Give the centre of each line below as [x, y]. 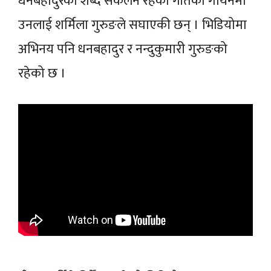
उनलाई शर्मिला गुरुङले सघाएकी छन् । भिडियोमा [132, 25]
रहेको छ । [44, 73]
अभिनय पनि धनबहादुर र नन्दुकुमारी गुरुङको [123, 49]
